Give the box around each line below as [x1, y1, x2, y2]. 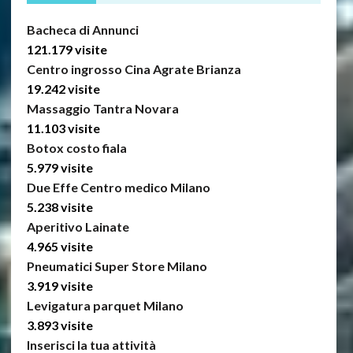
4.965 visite [26, 238, 93, 254]
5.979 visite [26, 159, 93, 175]
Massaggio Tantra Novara [26, 100, 179, 116]
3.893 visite [26, 317, 93, 333]
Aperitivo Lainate [26, 218, 129, 234]
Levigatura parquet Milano [26, 297, 184, 313]
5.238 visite [26, 199, 93, 214]
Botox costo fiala [26, 139, 127, 155]
